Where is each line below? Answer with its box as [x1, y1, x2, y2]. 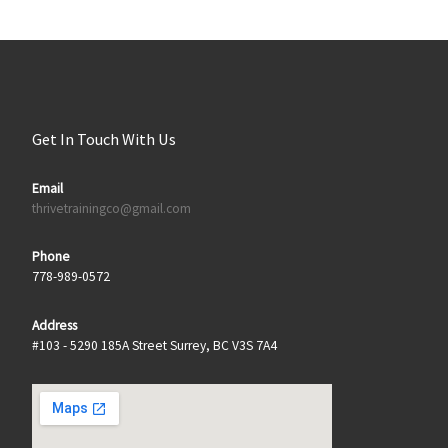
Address [31, 316, 77, 334]
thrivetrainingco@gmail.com [31, 199, 191, 217]
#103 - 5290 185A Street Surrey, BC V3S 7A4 [31, 336, 277, 354]
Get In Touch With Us [31, 128, 176, 149]
